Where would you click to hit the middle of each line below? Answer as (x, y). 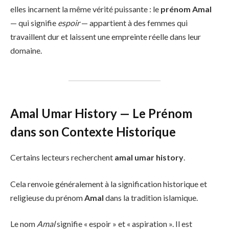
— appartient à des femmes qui (134, 23)
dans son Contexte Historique (93, 131)
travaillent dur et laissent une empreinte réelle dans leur (106, 37)
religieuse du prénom (47, 197)
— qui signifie (34, 23)
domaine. (26, 51)
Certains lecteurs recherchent (62, 157)
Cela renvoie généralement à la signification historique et (109, 184)
